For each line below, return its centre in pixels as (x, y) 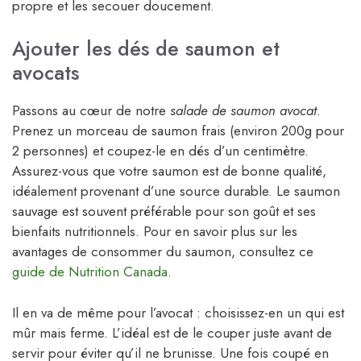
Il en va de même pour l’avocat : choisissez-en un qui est (178, 312)
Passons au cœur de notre (91, 111)
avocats (46, 73)
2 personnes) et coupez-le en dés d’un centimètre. (160, 151)
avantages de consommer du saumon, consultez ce (163, 252)
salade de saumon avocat (243, 111)
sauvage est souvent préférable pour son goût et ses (164, 212)
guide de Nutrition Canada (90, 272)
